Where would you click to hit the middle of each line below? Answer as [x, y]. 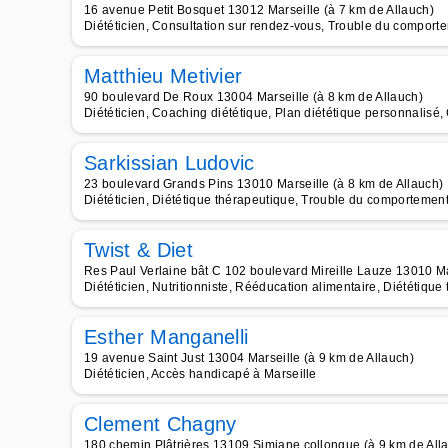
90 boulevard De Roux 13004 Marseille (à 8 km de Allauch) [253, 97]
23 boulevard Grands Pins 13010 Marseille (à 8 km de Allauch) [264, 184]
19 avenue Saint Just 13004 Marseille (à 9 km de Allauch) [249, 358]
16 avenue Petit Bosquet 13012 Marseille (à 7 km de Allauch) [259, 10]
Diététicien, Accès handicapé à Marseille [200, 374]
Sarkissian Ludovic [169, 163]
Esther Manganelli [166, 337]
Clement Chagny [160, 424]
